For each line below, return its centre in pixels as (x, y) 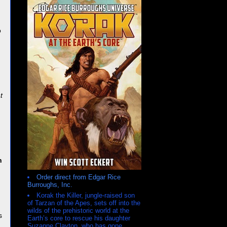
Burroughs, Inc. (50, 184)
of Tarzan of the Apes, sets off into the (84, 203)
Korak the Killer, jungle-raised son (86, 196)
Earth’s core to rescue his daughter (79, 218)
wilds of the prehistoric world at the (78, 211)
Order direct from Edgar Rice (79, 177)
